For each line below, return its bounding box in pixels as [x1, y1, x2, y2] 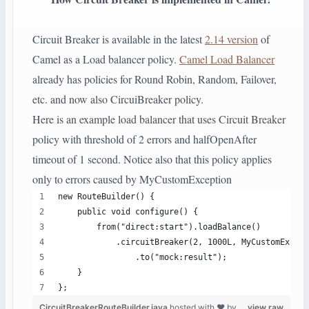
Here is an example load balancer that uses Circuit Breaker [32, 112, 286, 127]
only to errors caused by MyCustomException [32, 172, 232, 187]
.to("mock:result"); [58, 252, 227, 263]
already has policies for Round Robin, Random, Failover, [32, 72, 277, 87]
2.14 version [205, 32, 258, 47]
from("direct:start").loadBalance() [58, 222, 261, 232]
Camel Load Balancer [179, 52, 275, 67]
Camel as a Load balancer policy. [32, 52, 179, 67]
